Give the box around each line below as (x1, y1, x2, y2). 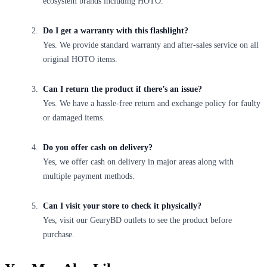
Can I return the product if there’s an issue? (43, 84, 202, 94)
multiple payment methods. (43, 171, 135, 181)
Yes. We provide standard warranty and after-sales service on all (43, 40, 259, 49)
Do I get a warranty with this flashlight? (43, 26, 188, 35)
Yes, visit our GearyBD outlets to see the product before (43, 215, 232, 225)
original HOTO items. (43, 54, 117, 64)
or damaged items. (43, 113, 105, 122)
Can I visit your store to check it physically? (43, 201, 201, 210)
